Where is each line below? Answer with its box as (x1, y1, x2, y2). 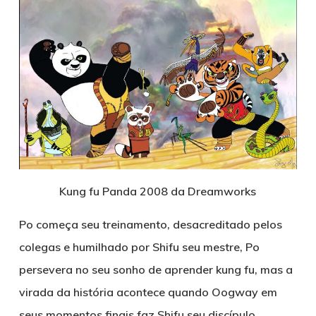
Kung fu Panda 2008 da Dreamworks (59, 184, 257, 198)
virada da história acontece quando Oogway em (18, 285, 277, 299)
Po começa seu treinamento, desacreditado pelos (18, 217, 282, 231)
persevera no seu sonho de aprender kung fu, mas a (18, 262, 293, 276)
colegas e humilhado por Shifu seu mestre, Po (18, 240, 260, 254)
